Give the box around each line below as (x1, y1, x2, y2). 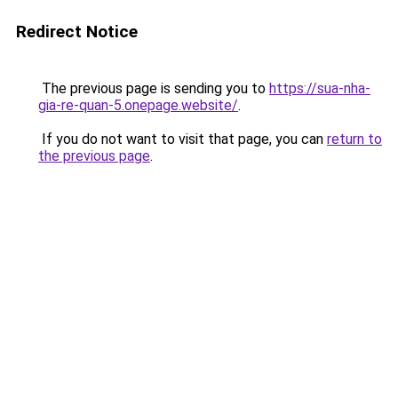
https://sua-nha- (269, 80, 370, 97)
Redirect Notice (16, 21, 138, 42)
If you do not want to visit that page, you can (38, 131, 327, 147)
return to (327, 131, 382, 147)
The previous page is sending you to (38, 80, 269, 97)
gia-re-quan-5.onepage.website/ (38, 97, 238, 114)
